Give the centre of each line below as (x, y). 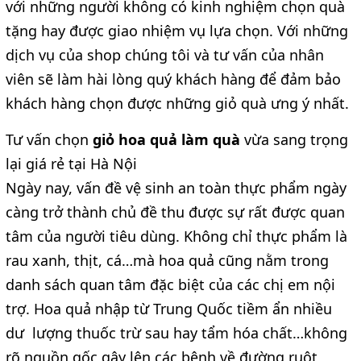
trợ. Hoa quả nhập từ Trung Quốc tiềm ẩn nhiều (169, 308)
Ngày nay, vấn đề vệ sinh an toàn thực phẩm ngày (176, 187)
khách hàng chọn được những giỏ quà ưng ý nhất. (177, 103)
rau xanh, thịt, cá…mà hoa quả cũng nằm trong (167, 260)
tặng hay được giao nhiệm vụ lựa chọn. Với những (177, 30)
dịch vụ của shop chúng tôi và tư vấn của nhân (165, 54)
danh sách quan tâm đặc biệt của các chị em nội (170, 284)
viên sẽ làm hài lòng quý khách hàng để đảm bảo (173, 79)
